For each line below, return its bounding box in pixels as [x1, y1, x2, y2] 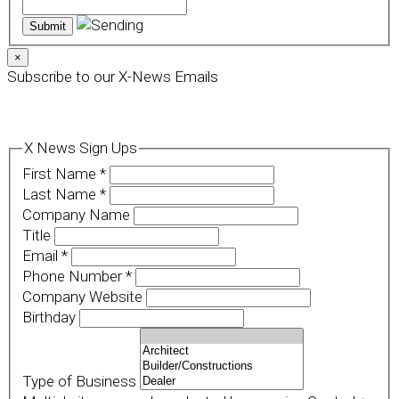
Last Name [21, 185, 100, 204]
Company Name [21, 206, 134, 224]
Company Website [21, 288, 146, 306]
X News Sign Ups [23, 139, 137, 158]
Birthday [21, 308, 79, 327]
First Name [21, 165, 100, 183]
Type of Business [21, 372, 140, 391]
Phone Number [21, 267, 126, 286]
